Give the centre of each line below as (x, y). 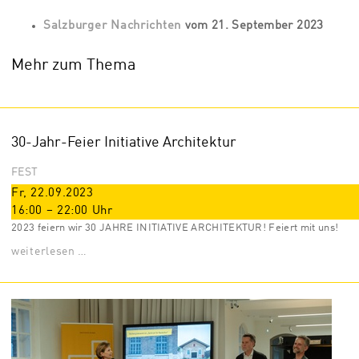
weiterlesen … (50, 251)
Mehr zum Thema (74, 66)
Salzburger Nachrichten (113, 26)
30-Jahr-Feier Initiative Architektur (124, 143)
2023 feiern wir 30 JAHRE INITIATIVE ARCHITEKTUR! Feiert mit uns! (175, 228)
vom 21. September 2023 (252, 26)
